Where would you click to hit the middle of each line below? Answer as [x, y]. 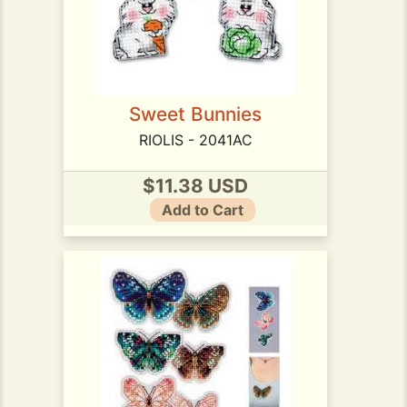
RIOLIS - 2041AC [195, 139]
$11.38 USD [195, 185]
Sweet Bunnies [195, 114]
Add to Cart [203, 210]
